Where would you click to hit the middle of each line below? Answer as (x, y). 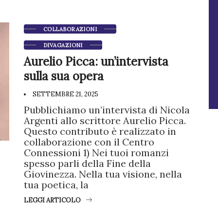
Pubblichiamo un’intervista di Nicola (107, 110)
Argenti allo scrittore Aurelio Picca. (105, 120)
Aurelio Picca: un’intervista (96, 62)
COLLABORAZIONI (70, 29)
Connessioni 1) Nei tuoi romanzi (96, 153)
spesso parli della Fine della (87, 163)
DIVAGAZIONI (63, 45)
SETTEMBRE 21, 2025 (65, 94)
